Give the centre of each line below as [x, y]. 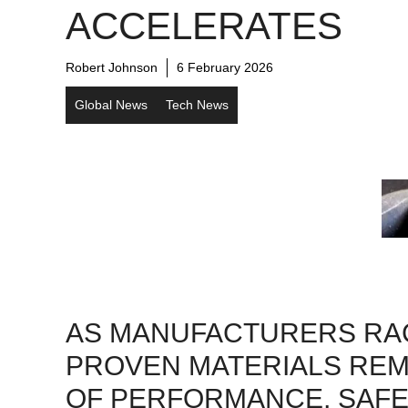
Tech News [197, 104]
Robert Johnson [112, 67]
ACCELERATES [204, 25]
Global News [111, 104]
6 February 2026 [225, 67]
